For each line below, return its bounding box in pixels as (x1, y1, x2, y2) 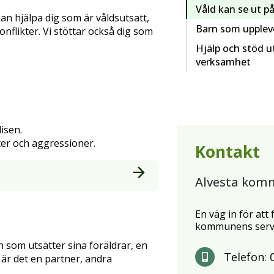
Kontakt (195, 140, 260, 163)
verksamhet (196, 54, 251, 68)
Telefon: (224, 250, 270, 265)
